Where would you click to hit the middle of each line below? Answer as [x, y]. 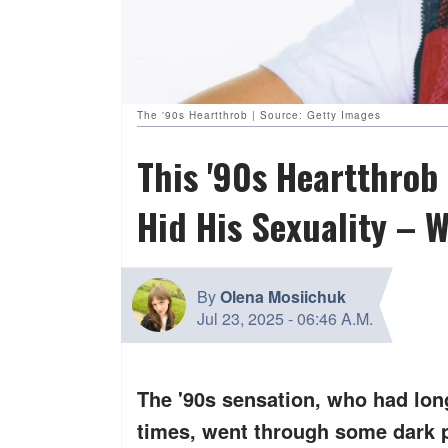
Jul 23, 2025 [240, 318]
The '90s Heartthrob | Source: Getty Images [259, 115]
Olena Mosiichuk [283, 296]
